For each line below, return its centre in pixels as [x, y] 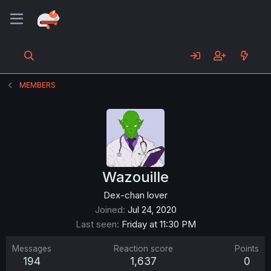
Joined [109, 210]
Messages [32, 249]
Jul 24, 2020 [152, 210]
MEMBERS [38, 85]
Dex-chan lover [135, 195]
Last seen [96, 224]
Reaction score [143, 249]
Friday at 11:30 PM [158, 224]
